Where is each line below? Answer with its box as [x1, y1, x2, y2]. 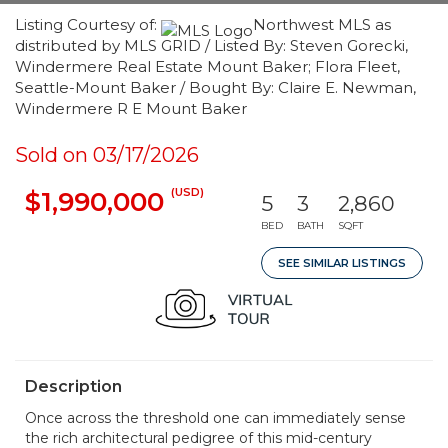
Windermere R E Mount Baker [15, 99, 247, 118]
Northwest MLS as [253, 15, 391, 34]
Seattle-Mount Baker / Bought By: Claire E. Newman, [15, 78, 416, 97]
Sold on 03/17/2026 [15, 143, 199, 167]
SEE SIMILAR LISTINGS [278, 256, 406, 270]
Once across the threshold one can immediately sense [25, 409, 406, 427]
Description [25, 377, 122, 396]
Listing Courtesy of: [15, 15, 161, 34]
